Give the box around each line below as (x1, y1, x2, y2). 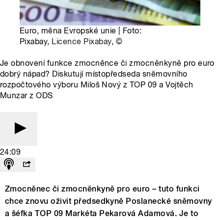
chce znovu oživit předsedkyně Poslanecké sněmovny (5, 196, 212, 206)
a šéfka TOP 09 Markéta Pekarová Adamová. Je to (5, 208, 199, 218)
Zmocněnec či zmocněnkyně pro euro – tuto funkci (5, 184, 200, 193)
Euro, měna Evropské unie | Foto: (20, 26, 142, 35)
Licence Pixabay (52, 36, 111, 46)
